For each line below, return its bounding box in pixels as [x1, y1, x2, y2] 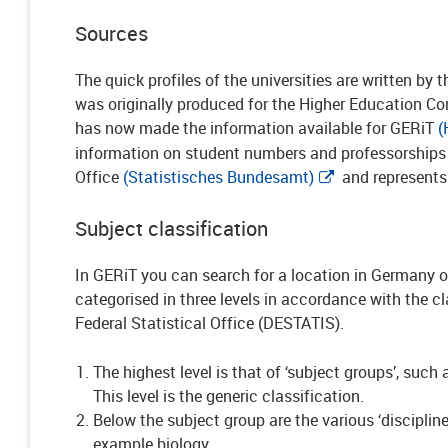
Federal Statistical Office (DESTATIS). [75, 312, 344, 334]
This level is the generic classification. [93, 385, 364, 407]
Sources [75, 20, 148, 47]
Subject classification [75, 215, 268, 242]
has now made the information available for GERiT [75, 117, 438, 139]
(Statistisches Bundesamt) [123, 166, 314, 188]
